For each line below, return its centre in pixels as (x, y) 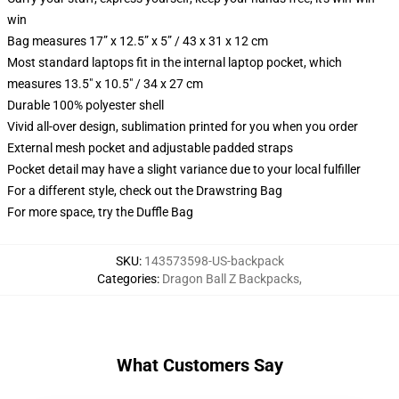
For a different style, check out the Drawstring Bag (145, 191)
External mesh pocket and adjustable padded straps (150, 148)
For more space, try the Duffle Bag (100, 212)
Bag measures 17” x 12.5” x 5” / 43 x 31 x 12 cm (138, 41)
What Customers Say (199, 365)
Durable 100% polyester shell (85, 105)
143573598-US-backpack (214, 261)
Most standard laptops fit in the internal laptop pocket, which (175, 62)
